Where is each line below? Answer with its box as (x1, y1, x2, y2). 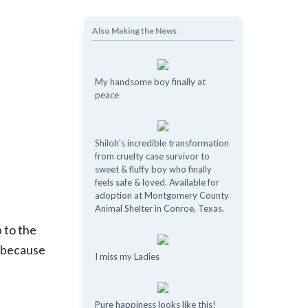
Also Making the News (91, 25, 177, 36)
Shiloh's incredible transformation (94, 137, 229, 148)
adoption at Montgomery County (94, 190, 229, 201)
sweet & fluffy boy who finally (94, 164, 212, 175)
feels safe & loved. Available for (94, 177, 219, 188)
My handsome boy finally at (94, 76, 206, 87)
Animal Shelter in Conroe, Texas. (94, 203, 224, 214)
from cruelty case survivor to (94, 151, 210, 162)
